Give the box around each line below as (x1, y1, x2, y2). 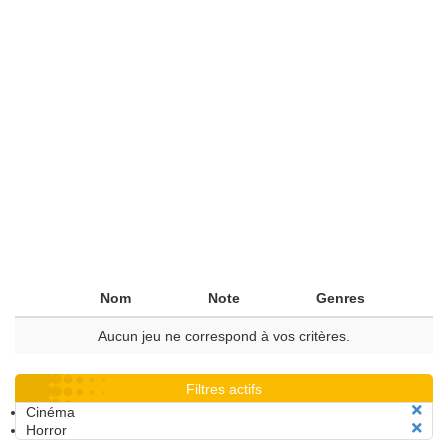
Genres (316, 290, 365, 306)
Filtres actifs (186, 381, 262, 397)
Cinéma (26, 404, 75, 420)
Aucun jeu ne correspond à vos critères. (98, 328, 350, 344)
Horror (26, 422, 67, 438)
